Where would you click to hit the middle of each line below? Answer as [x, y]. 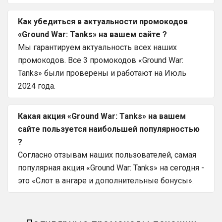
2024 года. [37, 86]
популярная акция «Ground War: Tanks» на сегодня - [111, 168]
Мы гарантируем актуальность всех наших [97, 48]
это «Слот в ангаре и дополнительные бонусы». [106, 181]
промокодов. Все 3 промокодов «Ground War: [101, 60]
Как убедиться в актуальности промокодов [103, 22]
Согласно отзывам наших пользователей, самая [107, 155]
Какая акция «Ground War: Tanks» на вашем [102, 116]
